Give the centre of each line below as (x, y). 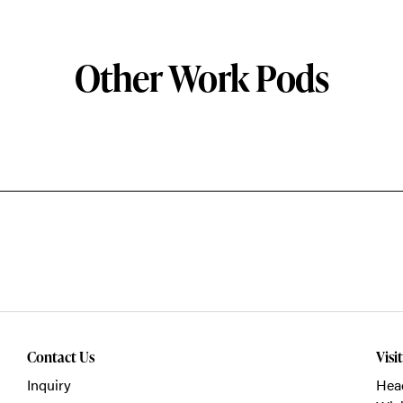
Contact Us (60, 357)
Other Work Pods (201, 77)
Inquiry (49, 384)
